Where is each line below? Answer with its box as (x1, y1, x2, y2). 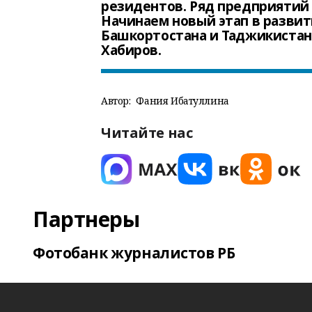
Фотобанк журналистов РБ (33, 243, 235, 263)
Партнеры (33, 205, 140, 233)
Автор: (101, 94, 131, 107)
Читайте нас (101, 123, 193, 142)
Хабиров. (101, 41, 162, 59)
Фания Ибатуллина (136, 94, 229, 107)
